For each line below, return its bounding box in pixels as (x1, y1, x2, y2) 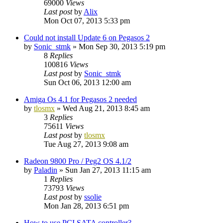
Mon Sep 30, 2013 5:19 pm (79, 42, 165, 51)
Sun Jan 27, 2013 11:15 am (65, 165, 151, 174)
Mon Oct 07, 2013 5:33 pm (44, 16, 130, 25)
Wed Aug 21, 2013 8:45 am (63, 104, 150, 112)
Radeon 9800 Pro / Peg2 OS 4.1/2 (24, 156, 131, 165)
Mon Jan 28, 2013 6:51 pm (44, 201, 129, 210)
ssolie (84, 192, 102, 201)
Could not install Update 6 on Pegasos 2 (24, 33, 150, 42)
